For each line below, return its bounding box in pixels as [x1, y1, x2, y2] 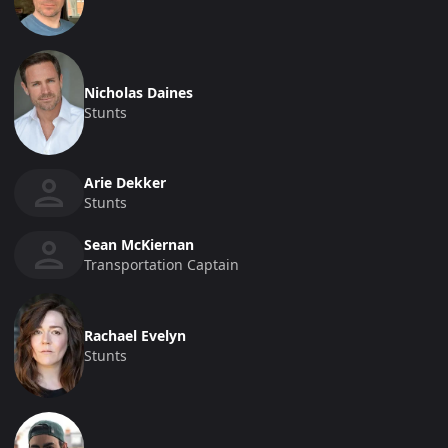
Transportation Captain [84, 255, 239, 275]
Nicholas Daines [84, 82, 193, 102]
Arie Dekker [84, 173, 166, 193]
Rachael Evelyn [84, 325, 186, 345]
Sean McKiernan [84, 235, 194, 255]
